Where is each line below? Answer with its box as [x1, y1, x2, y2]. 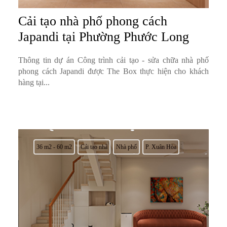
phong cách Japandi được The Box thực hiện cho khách [18, 67, 209, 76]
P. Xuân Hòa [145, 143, 176, 151]
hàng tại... [18, 78, 50, 87]
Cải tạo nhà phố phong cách [18, 14, 167, 29]
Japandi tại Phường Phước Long [18, 29, 189, 45]
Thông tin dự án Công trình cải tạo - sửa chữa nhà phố [18, 56, 209, 65]
